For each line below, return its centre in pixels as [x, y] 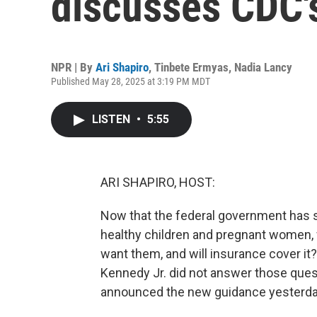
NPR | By [73, 67]
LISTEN [113, 119]
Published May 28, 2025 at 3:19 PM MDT [131, 81]
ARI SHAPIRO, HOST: [158, 182]
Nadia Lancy [263, 67]
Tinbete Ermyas [191, 67]
